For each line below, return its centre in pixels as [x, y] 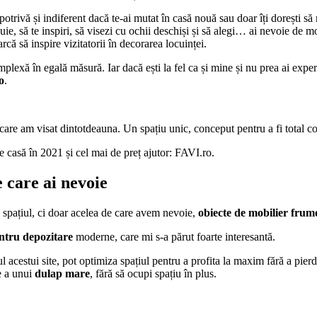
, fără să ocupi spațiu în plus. [153, 274]
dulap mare [62, 274]
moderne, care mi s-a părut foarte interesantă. [174, 237]
